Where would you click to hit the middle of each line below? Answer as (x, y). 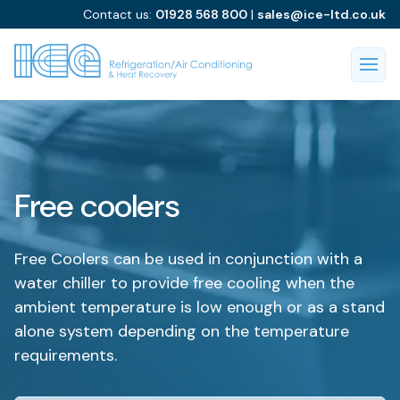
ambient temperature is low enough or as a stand (200, 307)
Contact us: (119, 14)
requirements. (66, 355)
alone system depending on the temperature (182, 331)
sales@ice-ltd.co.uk (321, 14)
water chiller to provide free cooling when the (184, 283)
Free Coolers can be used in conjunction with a (188, 259)
